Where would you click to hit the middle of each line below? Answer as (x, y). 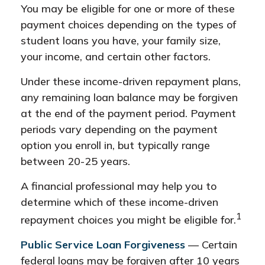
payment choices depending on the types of (128, 25)
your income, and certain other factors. (116, 56)
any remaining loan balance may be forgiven (129, 97)
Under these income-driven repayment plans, (131, 81)
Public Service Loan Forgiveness (103, 245)
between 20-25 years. (75, 161)
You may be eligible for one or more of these (128, 9)
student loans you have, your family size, (121, 41)
